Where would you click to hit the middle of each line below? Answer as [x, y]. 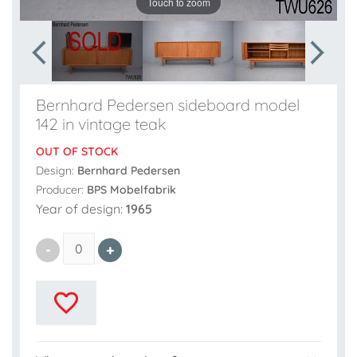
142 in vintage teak [101, 124]
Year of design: [81, 209]
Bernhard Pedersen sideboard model [168, 104]
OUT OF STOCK [77, 152]
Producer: [61, 190]
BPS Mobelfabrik [131, 190]
